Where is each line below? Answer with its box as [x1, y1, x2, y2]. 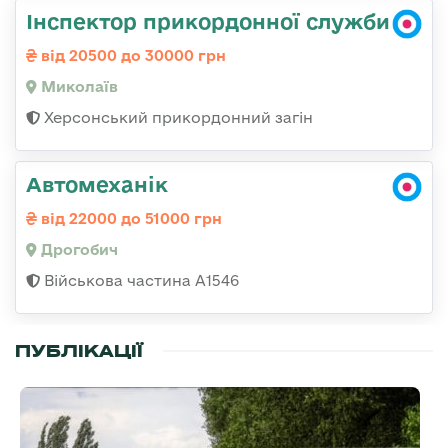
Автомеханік [26, 172, 168, 197]
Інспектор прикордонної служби [26, 9, 390, 34]
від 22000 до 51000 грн [37, 210, 222, 228]
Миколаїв [37, 78, 118, 96]
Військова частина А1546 [40, 272, 239, 290]
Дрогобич [37, 241, 118, 259]
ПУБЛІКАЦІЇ [15, 340, 143, 363]
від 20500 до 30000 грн [37, 47, 226, 65]
